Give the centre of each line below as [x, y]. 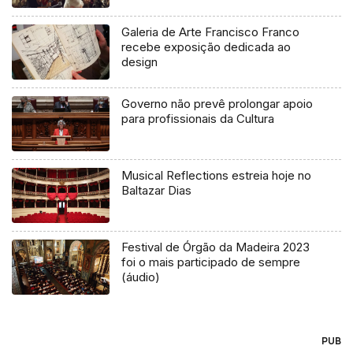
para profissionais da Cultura [198, 119]
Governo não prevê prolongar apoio [217, 104]
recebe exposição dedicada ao [206, 47]
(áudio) [141, 277]
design [140, 62]
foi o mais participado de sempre [211, 262]
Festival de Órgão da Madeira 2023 [216, 247]
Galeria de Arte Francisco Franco [211, 32]
